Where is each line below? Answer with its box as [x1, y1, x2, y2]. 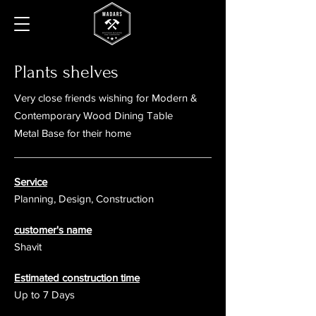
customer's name [14, 224, 92, 236]
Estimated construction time [14, 272, 140, 284]
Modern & [152, 92, 197, 104]
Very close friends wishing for [14, 92, 152, 104]
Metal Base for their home [14, 127, 134, 139]
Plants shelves [14, 62, 119, 82]
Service [14, 176, 47, 188]
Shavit [14, 241, 42, 253]
